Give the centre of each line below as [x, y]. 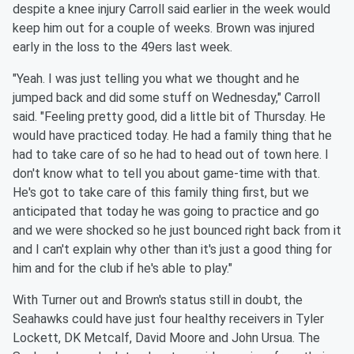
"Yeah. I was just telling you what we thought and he [156, 79]
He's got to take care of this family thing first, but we [161, 193]
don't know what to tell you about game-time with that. [166, 174]
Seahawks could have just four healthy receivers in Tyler [168, 319]
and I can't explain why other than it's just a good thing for [172, 250]
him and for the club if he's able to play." [122, 269]
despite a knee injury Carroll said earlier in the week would [171, 9]
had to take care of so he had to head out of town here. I [171, 155]
